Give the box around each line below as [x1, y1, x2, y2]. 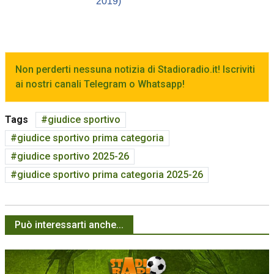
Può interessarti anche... [15, 219, 124, 231]
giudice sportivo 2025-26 [17, 150, 129, 163]
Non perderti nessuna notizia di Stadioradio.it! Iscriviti [15, 64, 255, 76]
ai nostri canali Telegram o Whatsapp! [15, 78, 185, 91]
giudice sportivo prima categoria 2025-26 [17, 169, 203, 181]
